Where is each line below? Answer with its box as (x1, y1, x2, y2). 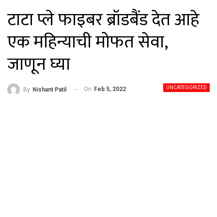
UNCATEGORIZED (166, 85, 207, 90)
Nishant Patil (32, 86, 66, 93)
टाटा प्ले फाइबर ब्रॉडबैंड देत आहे (7, 5, 199, 34)
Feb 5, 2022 (94, 86, 126, 93)
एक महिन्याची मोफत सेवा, (7, 28, 168, 57)
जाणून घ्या (7, 50, 70, 79)
